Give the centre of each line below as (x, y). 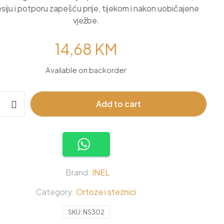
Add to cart (118, 104)
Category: (56, 192)
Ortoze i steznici (106, 192)
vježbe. (86, 20)
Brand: (78, 172)
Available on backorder (86, 70)
